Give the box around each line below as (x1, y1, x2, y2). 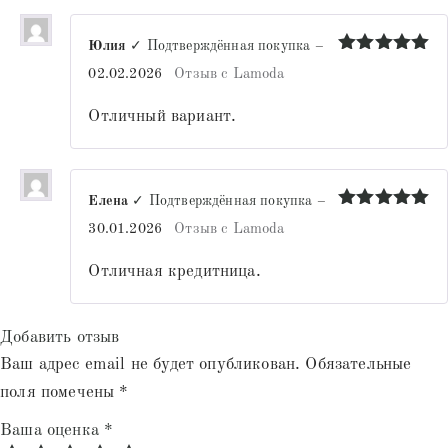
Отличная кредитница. (88, 263, 261, 281)
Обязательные (305, 356, 412, 374)
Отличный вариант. (88, 108, 237, 125)
